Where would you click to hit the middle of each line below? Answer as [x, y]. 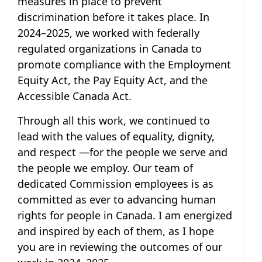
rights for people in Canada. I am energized [125, 215]
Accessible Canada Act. [75, 96]
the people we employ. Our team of [105, 168]
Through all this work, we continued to [114, 120]
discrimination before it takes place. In [113, 17]
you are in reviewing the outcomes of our [120, 247]
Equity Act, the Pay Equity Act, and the [113, 80]
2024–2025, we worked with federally [108, 32]
